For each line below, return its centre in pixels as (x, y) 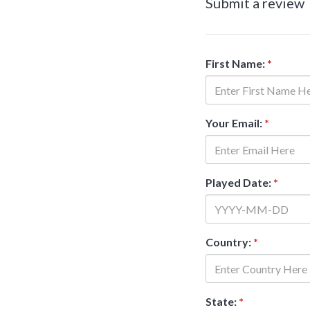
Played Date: (239, 182)
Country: (229, 242)
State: (222, 301)
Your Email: (235, 123)
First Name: (236, 63)
